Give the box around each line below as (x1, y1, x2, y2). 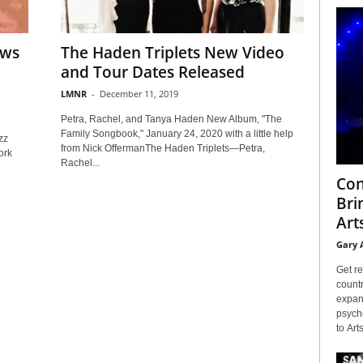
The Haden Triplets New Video (60, 42, 284, 63)
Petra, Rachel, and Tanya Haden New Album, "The (60, 113, 282, 125)
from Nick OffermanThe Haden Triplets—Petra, (60, 143, 265, 154)
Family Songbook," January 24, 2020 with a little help (60, 128, 293, 139)
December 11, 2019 (99, 88, 178, 100)
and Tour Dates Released (60, 62, 245, 83)
